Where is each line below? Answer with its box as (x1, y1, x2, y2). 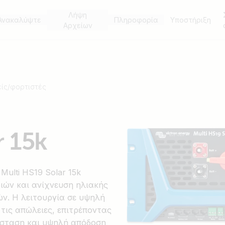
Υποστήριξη (170, 16, 211, 24)
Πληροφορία (114, 16, 159, 24)
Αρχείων (63, 21, 92, 30)
